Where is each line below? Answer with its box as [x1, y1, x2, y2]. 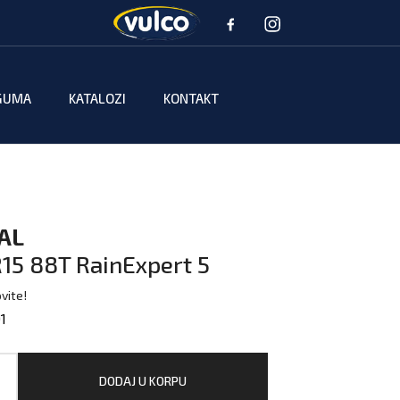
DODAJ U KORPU [98, 372, 187, 388]
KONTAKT [163, 89, 219, 106]
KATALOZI [69, 89, 126, 106]
